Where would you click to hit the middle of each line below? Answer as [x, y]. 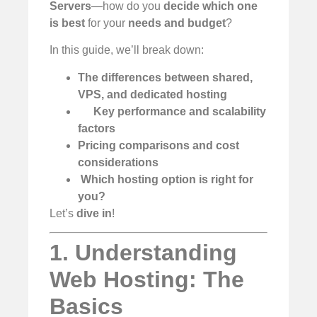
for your [106, 23]
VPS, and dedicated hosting [152, 94]
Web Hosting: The [147, 279]
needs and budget [177, 23]
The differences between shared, [165, 77]
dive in [94, 213]
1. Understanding [143, 252]
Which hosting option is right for [167, 179]
